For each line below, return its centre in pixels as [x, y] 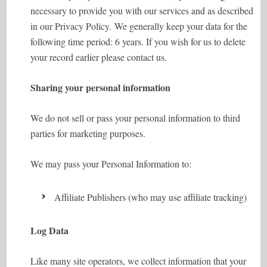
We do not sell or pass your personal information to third [136, 118]
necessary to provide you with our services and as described [142, 10]
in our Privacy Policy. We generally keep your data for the [139, 26]
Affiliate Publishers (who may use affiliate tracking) [151, 197]
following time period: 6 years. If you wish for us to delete [138, 41]
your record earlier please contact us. [99, 57]
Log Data [50, 230]
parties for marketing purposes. [88, 133]
